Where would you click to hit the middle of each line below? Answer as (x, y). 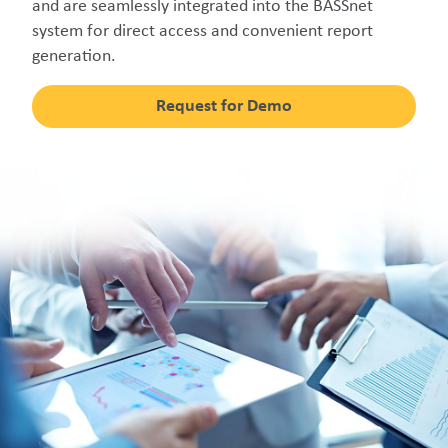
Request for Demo (224, 106)
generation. (74, 56)
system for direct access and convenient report (202, 31)
